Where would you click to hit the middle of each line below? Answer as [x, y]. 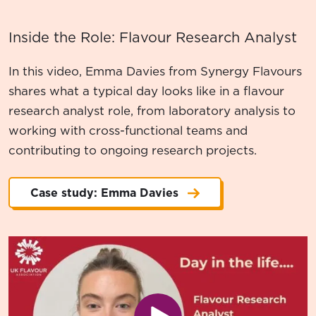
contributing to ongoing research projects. [133, 150]
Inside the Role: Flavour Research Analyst [153, 37]
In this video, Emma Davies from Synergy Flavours [155, 71]
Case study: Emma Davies [104, 192]
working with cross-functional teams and [128, 130]
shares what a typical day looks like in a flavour [146, 91]
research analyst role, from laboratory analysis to [152, 110]
